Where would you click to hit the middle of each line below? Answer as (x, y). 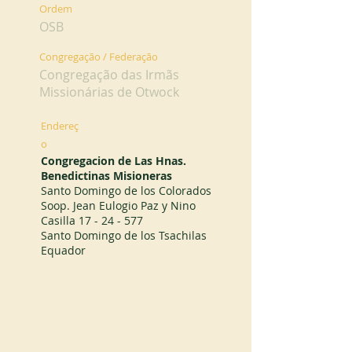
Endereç (60, 126)
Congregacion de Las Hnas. (114, 161)
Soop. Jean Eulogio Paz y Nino (118, 205)
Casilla (60, 220)
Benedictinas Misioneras (106, 176)
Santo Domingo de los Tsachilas (124, 235)
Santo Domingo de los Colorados (126, 191)
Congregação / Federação (99, 57)
